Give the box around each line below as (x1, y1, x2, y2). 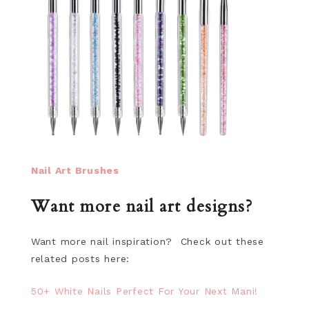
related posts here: (30, 253, 130, 264)
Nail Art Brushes (30, 165, 123, 176)
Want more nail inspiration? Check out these (30, 236, 264, 247)
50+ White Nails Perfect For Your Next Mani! (30, 286, 259, 297)
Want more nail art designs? (30, 195, 253, 218)
